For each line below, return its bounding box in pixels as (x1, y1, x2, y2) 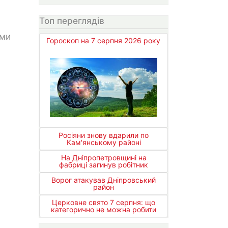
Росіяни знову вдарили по (59, 130, 149, 139)
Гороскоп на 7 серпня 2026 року (46, 36, 160, 45)
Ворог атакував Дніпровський (51, 175, 156, 184)
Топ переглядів (39, 15, 104, 26)
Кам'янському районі (66, 137, 141, 147)
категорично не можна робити (51, 205, 156, 214)
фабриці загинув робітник (59, 160, 148, 169)
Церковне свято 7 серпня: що (52, 197, 155, 207)
